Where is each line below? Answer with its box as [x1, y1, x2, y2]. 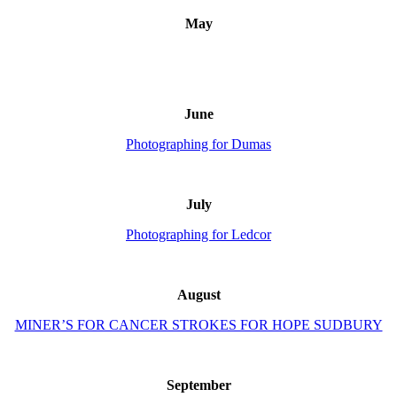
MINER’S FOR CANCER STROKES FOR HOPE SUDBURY [14, 317, 383, 333]
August [176, 287, 221, 303]
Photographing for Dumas [126, 136, 271, 152]
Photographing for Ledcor [126, 227, 271, 243]
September [166, 378, 231, 393]
